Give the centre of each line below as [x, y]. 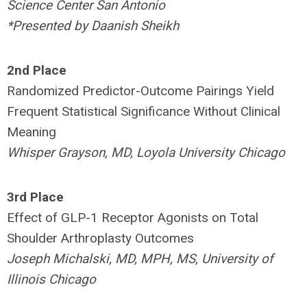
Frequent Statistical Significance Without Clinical [144, 111]
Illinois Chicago [51, 279]
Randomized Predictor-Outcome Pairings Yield [140, 91]
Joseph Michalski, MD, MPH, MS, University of [140, 259]
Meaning [32, 132]
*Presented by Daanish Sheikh [93, 26]
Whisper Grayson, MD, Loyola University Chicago [146, 152]
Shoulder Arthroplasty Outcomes [100, 238]
